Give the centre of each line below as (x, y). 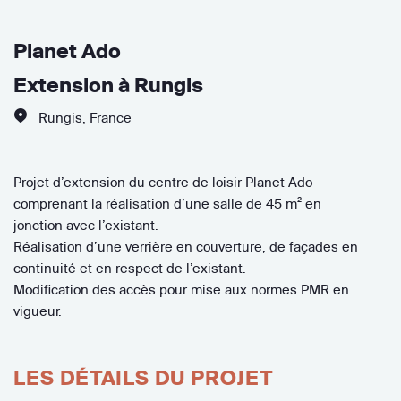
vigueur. (38, 311)
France (111, 117)
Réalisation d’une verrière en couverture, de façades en (186, 246)
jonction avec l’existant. (86, 225)
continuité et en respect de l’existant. (130, 268)
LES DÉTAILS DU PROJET (143, 377)
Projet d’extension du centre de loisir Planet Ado (163, 182)
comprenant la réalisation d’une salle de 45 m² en (167, 203)
